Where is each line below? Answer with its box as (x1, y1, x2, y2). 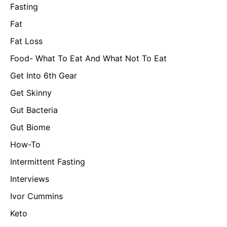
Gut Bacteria (10, 105, 58, 116)
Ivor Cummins (10, 191, 63, 202)
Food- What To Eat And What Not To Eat (10, 53, 167, 64)
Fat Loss (10, 36, 43, 47)
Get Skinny (10, 88, 52, 98)
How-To (10, 139, 41, 150)
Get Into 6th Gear (10, 70, 77, 81)
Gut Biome (10, 122, 50, 133)
